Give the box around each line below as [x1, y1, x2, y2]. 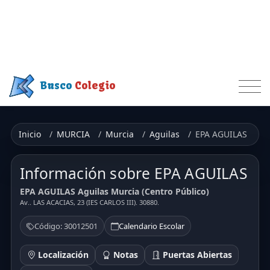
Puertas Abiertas [160, 249, 232, 261]
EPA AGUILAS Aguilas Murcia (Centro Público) [20, 186, 209, 198]
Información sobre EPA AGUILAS [20, 163, 247, 183]
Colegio [75, 79, 116, 93]
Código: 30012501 [34, 221, 98, 232]
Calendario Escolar [119, 221, 184, 232]
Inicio [19, 128, 41, 140]
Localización [35, 249, 89, 261]
